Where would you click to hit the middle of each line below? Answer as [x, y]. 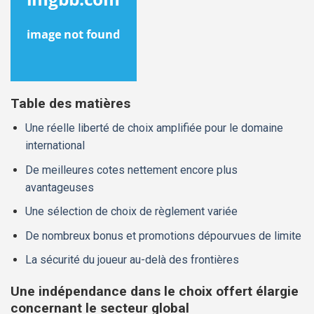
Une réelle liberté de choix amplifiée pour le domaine [154, 128]
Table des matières [70, 104]
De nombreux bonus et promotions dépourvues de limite [163, 235]
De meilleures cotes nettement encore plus [131, 170]
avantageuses [59, 187]
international [55, 145]
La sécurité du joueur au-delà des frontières [132, 260]
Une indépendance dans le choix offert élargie [155, 292]
